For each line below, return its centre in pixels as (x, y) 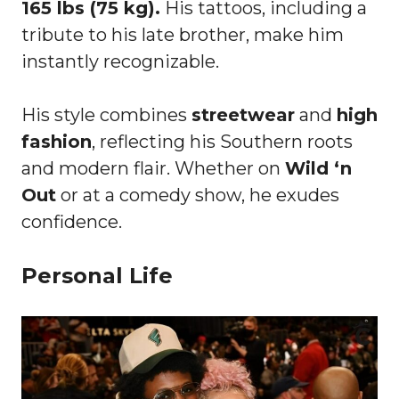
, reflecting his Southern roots (222, 142)
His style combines (106, 115)
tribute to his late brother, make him (183, 35)
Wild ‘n (318, 169)
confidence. (72, 222)
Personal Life (97, 276)
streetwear (243, 115)
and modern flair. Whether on (153, 169)
